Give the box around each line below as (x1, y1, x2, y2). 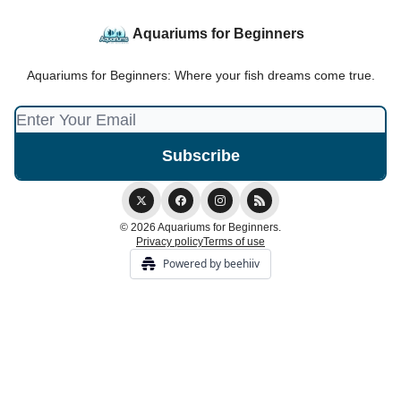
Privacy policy (136, 235, 203, 249)
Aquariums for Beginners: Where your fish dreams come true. (26, 68, 375, 83)
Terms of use (203, 235, 265, 249)
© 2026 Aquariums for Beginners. (120, 221, 281, 235)
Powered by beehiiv (163, 256, 260, 272)
